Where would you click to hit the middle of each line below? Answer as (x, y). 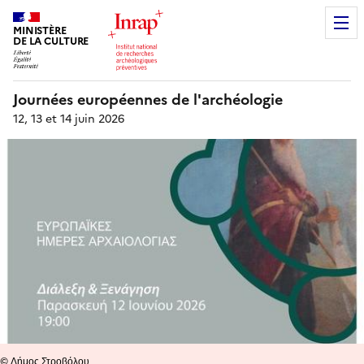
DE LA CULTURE (51, 41)
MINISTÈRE (40, 31)
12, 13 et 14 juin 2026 (69, 119)
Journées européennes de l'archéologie (148, 100)
